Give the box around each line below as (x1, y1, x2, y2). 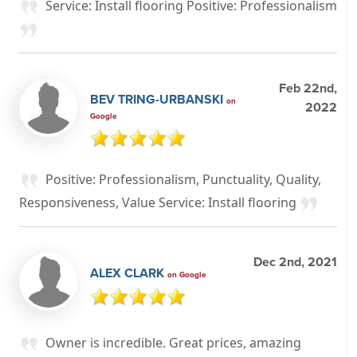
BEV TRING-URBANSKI (90, 90, 226, 109)
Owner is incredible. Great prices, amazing (45, 333, 301, 351)
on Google (167, 268, 206, 280)
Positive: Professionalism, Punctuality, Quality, (45, 171, 321, 189)
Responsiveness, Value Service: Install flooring (19, 193, 300, 211)
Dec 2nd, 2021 (253, 252, 337, 271)
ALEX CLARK (90, 263, 167, 282)
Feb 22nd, (279, 79, 337, 98)
